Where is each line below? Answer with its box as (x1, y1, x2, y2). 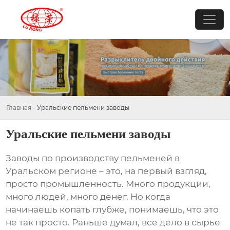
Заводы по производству (6, 153, 121, 164)
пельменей (121, 153, 173, 164)
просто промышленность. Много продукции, (6, 179, 211, 189)
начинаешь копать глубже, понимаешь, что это (6, 204, 219, 215)
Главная (6, 103, 31, 111)
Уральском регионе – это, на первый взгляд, (6, 166, 207, 177)
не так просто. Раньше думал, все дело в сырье (6, 217, 221, 228)
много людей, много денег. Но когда (6, 191, 171, 202)
